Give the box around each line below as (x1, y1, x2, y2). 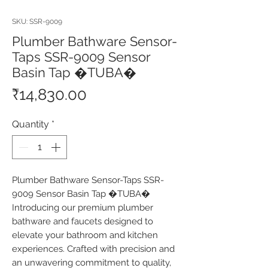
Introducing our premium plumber (12, 202, 153, 213)
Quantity (12, 118, 49, 130)
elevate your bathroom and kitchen (12, 230, 158, 240)
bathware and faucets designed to (12, 216, 153, 227)
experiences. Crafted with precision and (12, 243, 175, 254)
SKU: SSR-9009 (12, 17, 62, 26)
